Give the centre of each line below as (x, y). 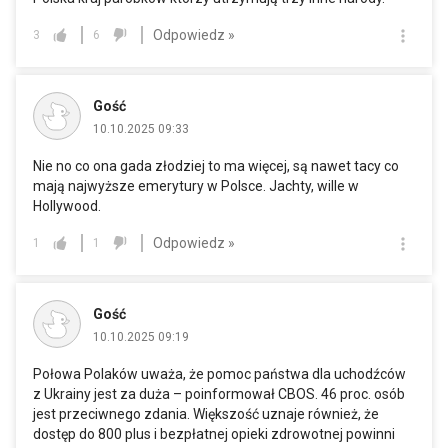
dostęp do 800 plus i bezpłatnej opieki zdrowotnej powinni (214, 434)
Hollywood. (67, 206)
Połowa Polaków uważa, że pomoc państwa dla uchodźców (219, 374)
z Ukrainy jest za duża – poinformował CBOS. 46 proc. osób (219, 394)
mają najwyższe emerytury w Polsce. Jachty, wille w (196, 186)
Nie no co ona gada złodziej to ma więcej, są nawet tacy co (216, 166)
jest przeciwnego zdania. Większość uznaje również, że (206, 414)
